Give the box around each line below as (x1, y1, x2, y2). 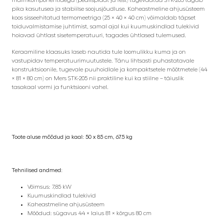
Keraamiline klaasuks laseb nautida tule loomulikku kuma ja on (12, 49, 186, 55)
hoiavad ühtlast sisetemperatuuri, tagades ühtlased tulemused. (12, 32, 186, 39)
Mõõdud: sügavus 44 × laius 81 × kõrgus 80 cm (27, 210, 152, 217)
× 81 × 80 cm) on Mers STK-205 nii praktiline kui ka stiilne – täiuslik (12, 75, 184, 82)
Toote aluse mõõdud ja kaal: (12, 134, 84, 140)
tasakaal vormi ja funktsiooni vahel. (12, 84, 109, 90)
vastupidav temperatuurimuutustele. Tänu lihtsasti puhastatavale (12, 58, 194, 64)
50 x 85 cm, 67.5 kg (86, 134, 132, 140)
